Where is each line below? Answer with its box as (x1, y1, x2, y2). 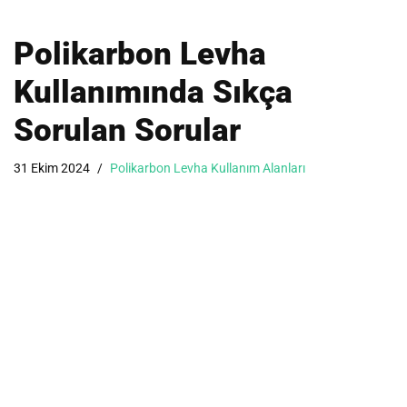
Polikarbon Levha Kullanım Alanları (110, 160, 305, 175)
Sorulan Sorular (14, 111, 241, 149)
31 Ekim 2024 (14, 160, 90, 175)
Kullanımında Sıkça (14, 73, 293, 111)
